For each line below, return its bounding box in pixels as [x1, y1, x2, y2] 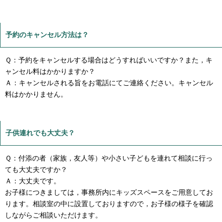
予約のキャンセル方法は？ [5, 30, 89, 39]
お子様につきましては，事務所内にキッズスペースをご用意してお [5, 188, 213, 197]
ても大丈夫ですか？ [5, 166, 67, 174]
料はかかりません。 [5, 90, 67, 98]
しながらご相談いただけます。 [5, 211, 102, 220]
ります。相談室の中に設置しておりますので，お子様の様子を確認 [5, 200, 213, 208]
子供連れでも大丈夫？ [5, 129, 75, 137]
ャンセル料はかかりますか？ [5, 67, 95, 75]
